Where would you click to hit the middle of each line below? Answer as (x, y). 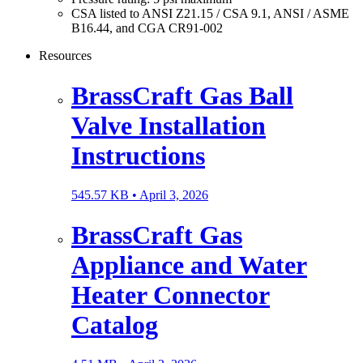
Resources (65, 56)
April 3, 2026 (174, 195)
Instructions (138, 155)
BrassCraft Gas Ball (182, 95)
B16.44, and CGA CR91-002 (147, 28)
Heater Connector (171, 295)
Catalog (115, 325)
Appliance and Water (189, 265)
